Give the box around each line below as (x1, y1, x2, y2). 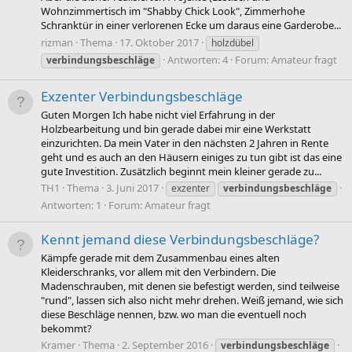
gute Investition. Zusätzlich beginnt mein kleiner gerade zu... (41, 164, 321, 179)
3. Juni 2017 (106, 181, 159, 196)
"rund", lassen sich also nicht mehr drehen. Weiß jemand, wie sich (41, 293, 343, 307)
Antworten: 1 (41, 198, 101, 213)
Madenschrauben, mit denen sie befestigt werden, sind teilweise (41, 279, 339, 293)
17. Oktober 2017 (119, 35, 199, 49)
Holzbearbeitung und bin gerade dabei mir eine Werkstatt (41, 122, 311, 137)
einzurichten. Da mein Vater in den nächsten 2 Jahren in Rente (41, 136, 328, 151)
